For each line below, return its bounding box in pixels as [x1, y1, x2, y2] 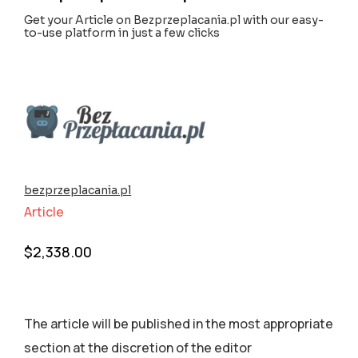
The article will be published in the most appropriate [24, 315, 334, 333]
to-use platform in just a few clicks [24, 26, 221, 41]
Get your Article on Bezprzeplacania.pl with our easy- [24, 13, 324, 28]
